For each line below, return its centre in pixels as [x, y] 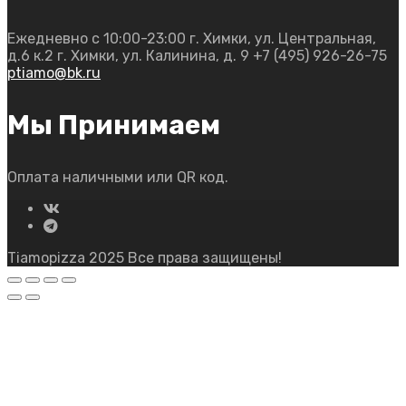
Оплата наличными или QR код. [118, 178]
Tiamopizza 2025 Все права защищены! [145, 258]
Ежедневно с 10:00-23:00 [97, 39]
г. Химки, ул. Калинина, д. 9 [153, 56]
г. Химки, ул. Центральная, [283, 39]
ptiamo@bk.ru [54, 73]
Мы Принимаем [114, 126]
